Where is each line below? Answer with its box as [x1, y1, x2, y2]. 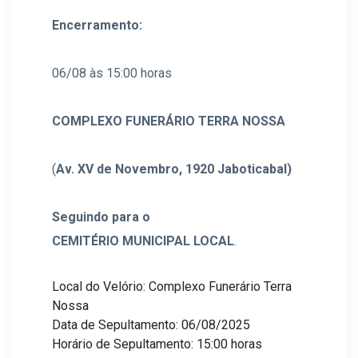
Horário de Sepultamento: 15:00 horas [52, 336, 262, 352]
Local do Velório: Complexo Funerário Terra [52, 279, 292, 294]
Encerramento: [52, 18, 142, 33]
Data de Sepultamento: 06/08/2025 [52, 317, 250, 332]
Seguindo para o [52, 209, 150, 225]
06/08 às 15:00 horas [52, 66, 172, 81]
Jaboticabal [217, 161, 287, 177]
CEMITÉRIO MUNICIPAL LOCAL [52, 233, 234, 249]
